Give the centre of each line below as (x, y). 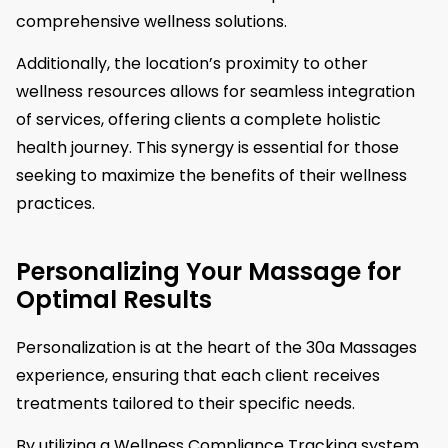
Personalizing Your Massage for (208, 271)
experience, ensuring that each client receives (198, 375)
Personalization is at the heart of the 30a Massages (216, 347)
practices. (55, 203)
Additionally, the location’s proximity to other (192, 63)
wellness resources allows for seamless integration (215, 91)
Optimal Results (114, 299)
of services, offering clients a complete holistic (198, 119)
